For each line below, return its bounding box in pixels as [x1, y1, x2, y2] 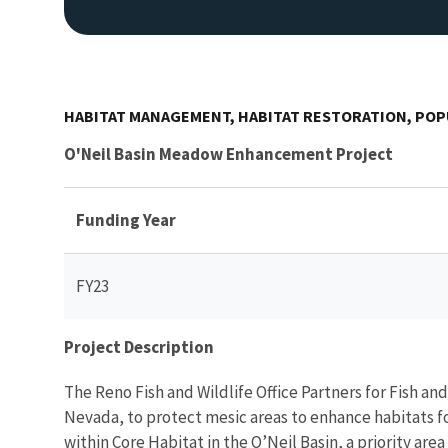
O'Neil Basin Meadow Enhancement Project [64, 142, 393, 165]
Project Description [64, 335, 214, 358]
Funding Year [76, 208, 176, 231]
